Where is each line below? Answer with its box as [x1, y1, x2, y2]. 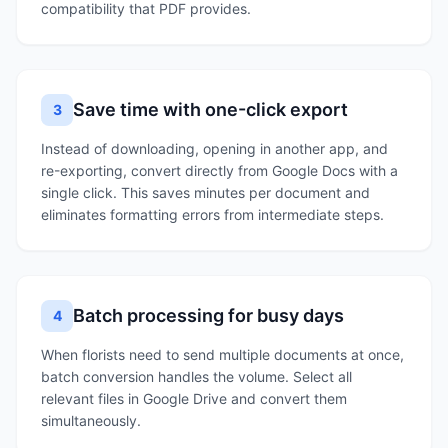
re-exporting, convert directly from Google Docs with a [41, 162, 398, 179]
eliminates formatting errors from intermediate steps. [41, 206, 384, 223]
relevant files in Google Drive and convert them [41, 390, 347, 407]
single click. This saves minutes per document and [41, 184, 370, 201]
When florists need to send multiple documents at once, [41, 346, 404, 363]
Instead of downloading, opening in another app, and [41, 140, 388, 157]
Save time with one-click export [73, 99, 348, 120]
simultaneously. [41, 412, 141, 429]
